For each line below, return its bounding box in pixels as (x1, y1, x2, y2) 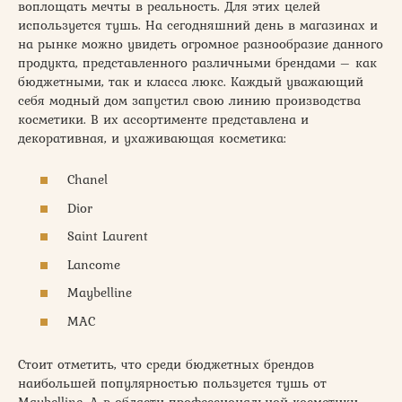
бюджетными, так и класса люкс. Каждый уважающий (18, 71, 363, 92)
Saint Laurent (67, 226, 148, 247)
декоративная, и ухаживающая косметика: (18, 127, 286, 148)
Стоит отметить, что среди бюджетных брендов (18, 354, 314, 374)
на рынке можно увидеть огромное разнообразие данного (18, 33, 383, 54)
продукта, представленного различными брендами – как (18, 52, 377, 73)
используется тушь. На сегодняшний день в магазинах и (18, 14, 378, 35)
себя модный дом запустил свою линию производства (18, 90, 361, 110)
